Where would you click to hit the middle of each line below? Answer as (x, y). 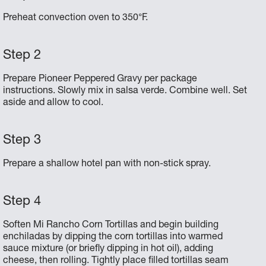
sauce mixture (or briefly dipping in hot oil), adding (108, 249)
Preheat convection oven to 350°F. (76, 18)
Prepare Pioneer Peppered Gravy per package (100, 79)
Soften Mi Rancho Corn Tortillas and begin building (111, 225)
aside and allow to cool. (53, 103)
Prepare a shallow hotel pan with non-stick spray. (107, 164)
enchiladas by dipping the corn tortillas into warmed (113, 237)
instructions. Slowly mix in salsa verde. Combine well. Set (125, 91)
